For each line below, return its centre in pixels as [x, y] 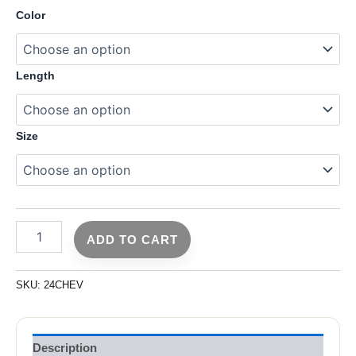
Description [65, 348]
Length [35, 76]
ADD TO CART [132, 239]
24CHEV [64, 284]
